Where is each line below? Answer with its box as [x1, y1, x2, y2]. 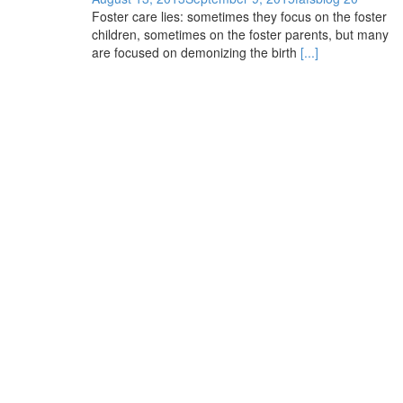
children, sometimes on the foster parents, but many [92, 25, 389, 44]
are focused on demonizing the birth [92, 43, 300, 62]
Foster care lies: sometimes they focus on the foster [92, 7, 387, 26]
